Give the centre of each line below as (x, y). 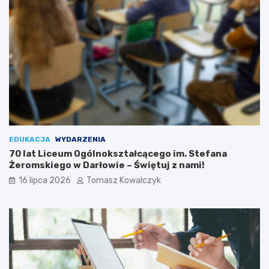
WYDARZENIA (80, 139)
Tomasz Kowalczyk (124, 180)
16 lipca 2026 (45, 180)
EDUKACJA (30, 139)
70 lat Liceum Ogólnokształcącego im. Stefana (118, 153)
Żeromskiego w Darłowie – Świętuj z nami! (107, 165)
